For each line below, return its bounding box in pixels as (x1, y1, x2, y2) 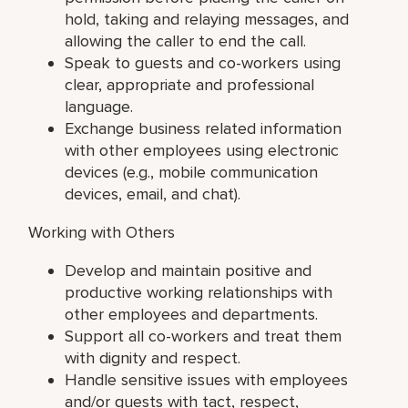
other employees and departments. (65, 303, 319, 324)
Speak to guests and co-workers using (65, 52, 342, 73)
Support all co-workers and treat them (65, 325, 342, 346)
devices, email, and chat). (65, 183, 241, 204)
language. (65, 96, 134, 117)
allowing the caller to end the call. (65, 30, 307, 51)
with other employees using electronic (65, 139, 340, 160)
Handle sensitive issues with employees (65, 369, 349, 390)
